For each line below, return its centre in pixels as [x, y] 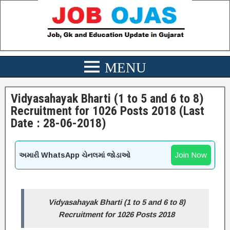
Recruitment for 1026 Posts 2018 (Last [108, 111]
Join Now [191, 155]
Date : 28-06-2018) [59, 123]
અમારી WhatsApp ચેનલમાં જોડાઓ [75, 155]
